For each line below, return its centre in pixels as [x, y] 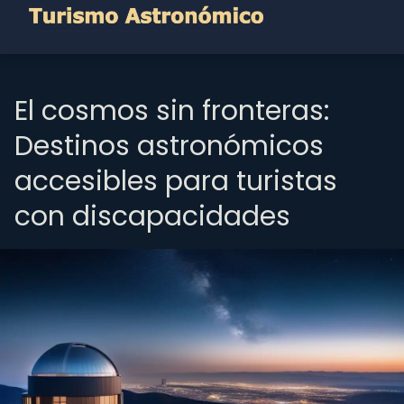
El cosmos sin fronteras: [172, 111]
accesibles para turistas [176, 181]
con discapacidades [152, 216]
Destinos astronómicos [169, 146]
